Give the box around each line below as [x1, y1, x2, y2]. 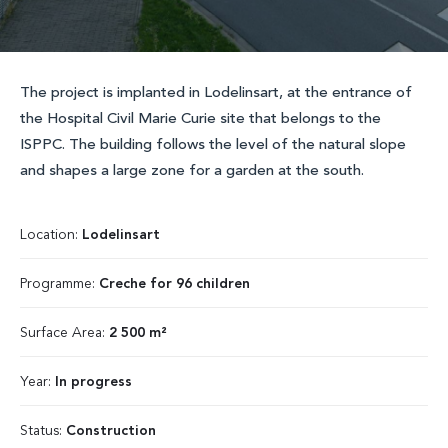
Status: [20, 424, 66, 438]
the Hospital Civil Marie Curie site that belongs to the [20, 112, 381, 127]
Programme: [20, 277, 99, 291]
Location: [20, 228, 82, 242]
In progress [55, 375, 132, 389]
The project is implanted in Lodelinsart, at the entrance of [20, 86, 412, 101]
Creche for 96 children [99, 277, 250, 291]
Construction [66, 424, 156, 438]
